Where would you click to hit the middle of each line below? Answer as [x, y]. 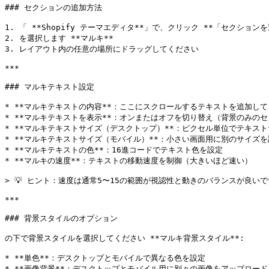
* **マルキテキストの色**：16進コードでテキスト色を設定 [114, 150]
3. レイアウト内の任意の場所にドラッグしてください [102, 49]
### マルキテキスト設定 [50, 87]
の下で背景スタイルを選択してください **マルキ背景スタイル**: [125, 238]
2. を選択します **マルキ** [59, 38]
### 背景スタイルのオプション [61, 218]
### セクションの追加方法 [53, 8]
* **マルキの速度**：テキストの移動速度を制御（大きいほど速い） [128, 161]
